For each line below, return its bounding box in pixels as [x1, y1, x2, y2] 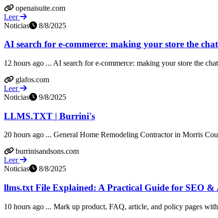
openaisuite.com [16, 3, 65, 12]
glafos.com [16, 75, 49, 84]
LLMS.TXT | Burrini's [4, 110, 95, 121]
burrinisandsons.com [16, 147, 79, 156]
